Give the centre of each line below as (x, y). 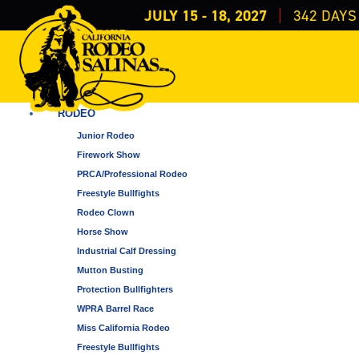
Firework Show (109, 154)
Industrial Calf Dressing (127, 250)
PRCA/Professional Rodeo (132, 173)
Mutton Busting (110, 270)
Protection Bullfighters (125, 289)
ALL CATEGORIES (103, 91)
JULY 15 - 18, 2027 (205, 15)
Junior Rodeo (106, 135)
